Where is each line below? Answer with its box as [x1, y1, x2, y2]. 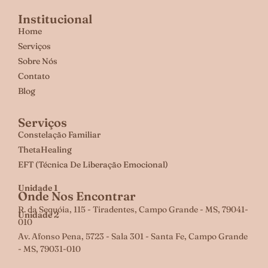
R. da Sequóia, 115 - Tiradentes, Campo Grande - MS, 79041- [18, 204, 248, 215]
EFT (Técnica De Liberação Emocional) [18, 159, 168, 170]
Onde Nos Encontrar [18, 188, 136, 204]
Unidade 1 [18, 182, 58, 194]
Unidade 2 [18, 209, 59, 221]
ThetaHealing [18, 144, 72, 156]
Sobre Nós [18, 56, 57, 67]
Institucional [18, 11, 92, 27]
